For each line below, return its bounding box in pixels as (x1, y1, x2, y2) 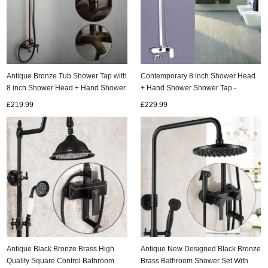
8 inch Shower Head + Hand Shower (7, 83, 126, 92)
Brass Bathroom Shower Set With (141, 257, 249, 265)
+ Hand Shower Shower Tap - (141, 83, 237, 92)
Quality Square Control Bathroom (7, 256, 115, 264)
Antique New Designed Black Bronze (141, 245, 261, 253)
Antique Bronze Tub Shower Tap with (7, 71, 127, 80)
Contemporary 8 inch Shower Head (141, 71, 256, 80)
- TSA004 (7, 95, 38, 103)
